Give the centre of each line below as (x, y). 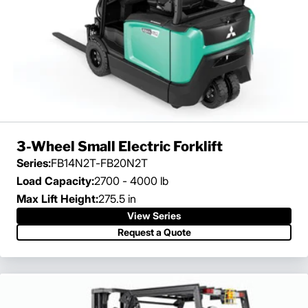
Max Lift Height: (57, 199)
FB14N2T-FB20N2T (99, 163)
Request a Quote (154, 232)
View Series (154, 216)
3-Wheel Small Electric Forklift (120, 147)
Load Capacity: (55, 181)
